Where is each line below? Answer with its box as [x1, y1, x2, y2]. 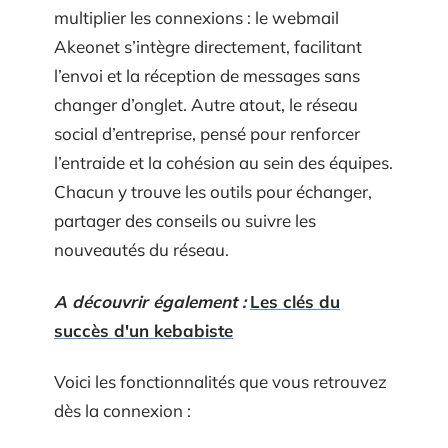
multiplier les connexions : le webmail [54, 7, 339, 28]
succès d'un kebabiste [54, 319, 233, 341]
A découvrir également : [54, 290, 246, 312]
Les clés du [250, 290, 340, 312]
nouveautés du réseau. [54, 239, 229, 260]
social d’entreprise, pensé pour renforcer [54, 123, 360, 144]
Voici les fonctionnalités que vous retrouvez [54, 371, 387, 392]
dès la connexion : [54, 400, 191, 421]
